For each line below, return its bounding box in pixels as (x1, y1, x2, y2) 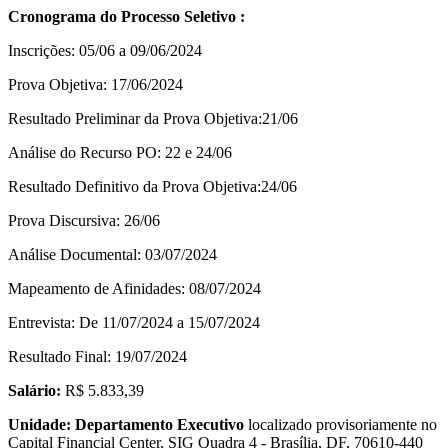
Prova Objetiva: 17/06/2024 (8, 75, 183, 93)
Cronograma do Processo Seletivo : (8, 7, 245, 25)
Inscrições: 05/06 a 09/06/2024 (8, 41, 202, 59)
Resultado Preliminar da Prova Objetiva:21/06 (8, 109, 298, 127)
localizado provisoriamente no (244, 415, 437, 433)
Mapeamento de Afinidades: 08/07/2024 (8, 279, 261, 297)
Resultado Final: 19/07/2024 (8, 347, 187, 365)
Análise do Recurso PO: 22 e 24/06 (8, 143, 232, 161)
